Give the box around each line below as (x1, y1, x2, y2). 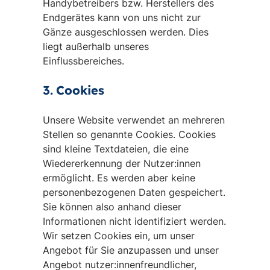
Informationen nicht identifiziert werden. (42, 215, 226, 227)
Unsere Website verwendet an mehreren (42, 114, 225, 126)
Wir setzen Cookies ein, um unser (42, 230, 195, 242)
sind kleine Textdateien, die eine (42, 143, 189, 155)
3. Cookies (42, 83, 104, 98)
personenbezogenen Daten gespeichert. (42, 186, 225, 198)
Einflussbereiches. (42, 55, 124, 67)
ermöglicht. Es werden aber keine (42, 172, 195, 184)
